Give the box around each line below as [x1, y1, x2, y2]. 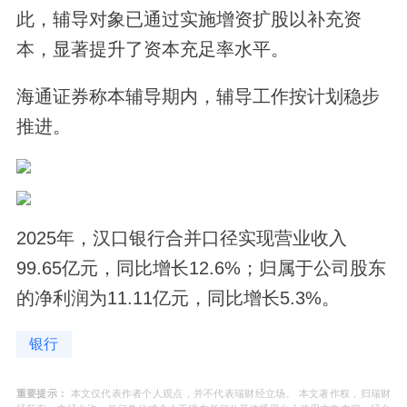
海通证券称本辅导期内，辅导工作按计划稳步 [15, 86, 380, 107]
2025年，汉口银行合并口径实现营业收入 [15, 227, 347, 248]
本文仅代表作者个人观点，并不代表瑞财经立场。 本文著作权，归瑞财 [67, 387, 392, 399]
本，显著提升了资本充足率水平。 [15, 39, 289, 60]
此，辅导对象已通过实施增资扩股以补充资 [15, 9, 362, 30]
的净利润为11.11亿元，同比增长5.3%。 [15, 287, 340, 308]
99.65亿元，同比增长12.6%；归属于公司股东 [15, 257, 386, 278]
